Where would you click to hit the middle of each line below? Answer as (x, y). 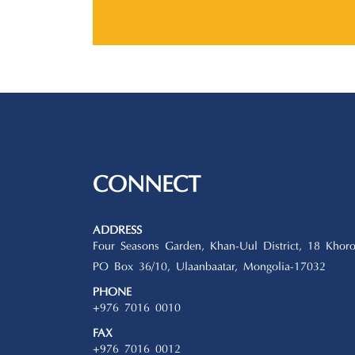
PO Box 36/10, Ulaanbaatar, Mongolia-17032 (209, 268)
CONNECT (147, 187)
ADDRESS (117, 231)
